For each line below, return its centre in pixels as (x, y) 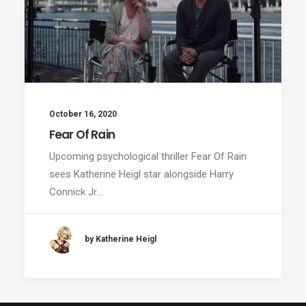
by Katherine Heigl (121, 239)
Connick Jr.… (77, 192)
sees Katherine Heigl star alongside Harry (141, 174)
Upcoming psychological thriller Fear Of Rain (148, 156)
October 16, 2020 (83, 114)
